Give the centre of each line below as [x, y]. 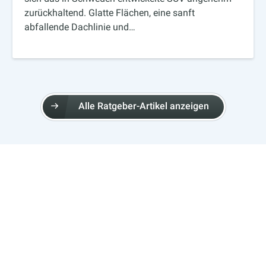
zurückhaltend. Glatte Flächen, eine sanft [110, 13]
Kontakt [28, 259]
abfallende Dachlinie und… [80, 27]
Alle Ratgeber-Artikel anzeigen [143, 106]
